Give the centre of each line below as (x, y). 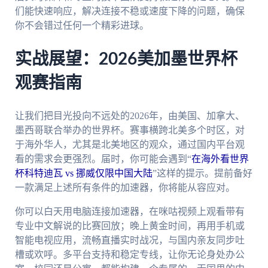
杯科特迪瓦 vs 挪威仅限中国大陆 (83, 173)
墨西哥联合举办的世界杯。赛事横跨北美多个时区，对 (130, 130)
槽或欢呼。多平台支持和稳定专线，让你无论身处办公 (130, 254)
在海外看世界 (220, 159)
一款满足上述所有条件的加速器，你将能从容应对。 (125, 187)
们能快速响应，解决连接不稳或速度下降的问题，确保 (130, 11)
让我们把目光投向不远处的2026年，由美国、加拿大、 (130, 115)
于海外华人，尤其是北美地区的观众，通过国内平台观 (130, 144)
